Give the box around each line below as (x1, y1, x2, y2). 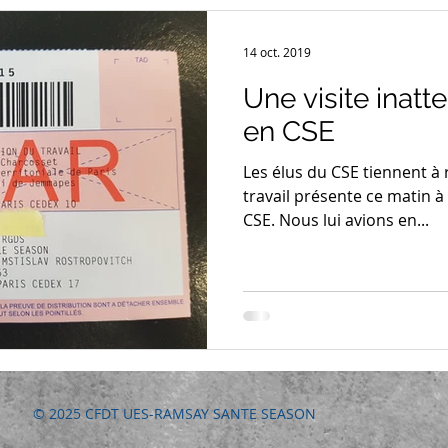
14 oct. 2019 (243, 43, 311, 60)
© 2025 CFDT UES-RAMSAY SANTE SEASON (33, 404, 316, 423)
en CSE (243, 114, 335, 148)
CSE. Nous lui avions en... (243, 208, 429, 231)
